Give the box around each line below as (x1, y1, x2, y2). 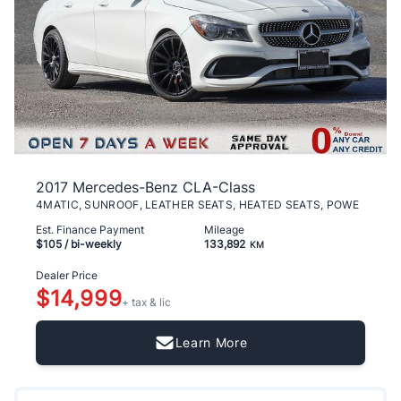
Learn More (175, 334, 248, 350)
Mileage (204, 222, 244, 236)
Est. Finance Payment (36, 222, 144, 236)
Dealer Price (36, 268, 98, 282)
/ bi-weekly (62, 236, 122, 251)
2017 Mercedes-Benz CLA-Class (36, 177, 255, 196)
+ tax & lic (122, 294, 172, 309)
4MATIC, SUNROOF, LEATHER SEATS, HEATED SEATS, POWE (36, 197, 359, 211)
